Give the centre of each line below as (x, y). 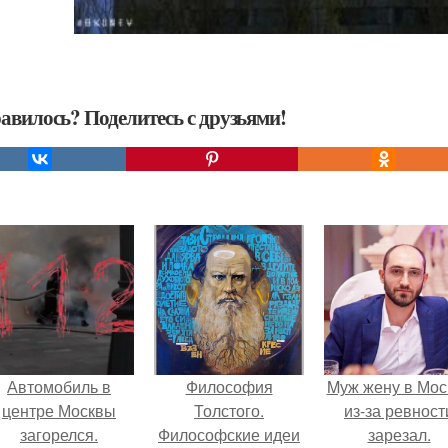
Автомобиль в (59, 386)
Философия (229, 386)
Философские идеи (229, 434)
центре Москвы (59, 410)
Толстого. (229, 410)
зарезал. (399, 434)
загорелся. (59, 434)
